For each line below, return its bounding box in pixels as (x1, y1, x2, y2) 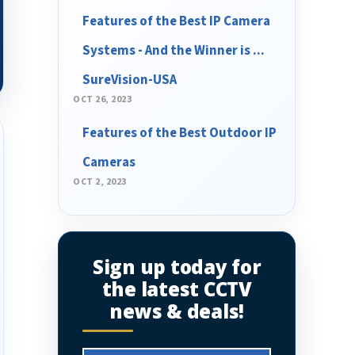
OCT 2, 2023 (73, 175, 127, 189)
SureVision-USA (82, 71, 177, 90)
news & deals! (109, 298, 245, 324)
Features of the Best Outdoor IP (82, 124, 277, 143)
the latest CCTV (101, 276, 253, 302)
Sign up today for (92, 254, 261, 280)
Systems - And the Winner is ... (82, 41, 265, 60)
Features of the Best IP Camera (82, 12, 271, 31)
